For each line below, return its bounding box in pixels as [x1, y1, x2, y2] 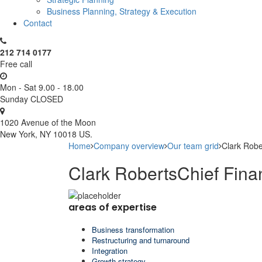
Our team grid [167, 139, 219, 151]
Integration [92, 244, 127, 256]
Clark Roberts [68, 160, 177, 185]
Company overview [94, 139, 164, 151]
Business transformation [92, 223, 174, 235]
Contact [23, 16, 52, 29]
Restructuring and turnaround [92, 234, 189, 246]
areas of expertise [68, 200, 157, 214]
